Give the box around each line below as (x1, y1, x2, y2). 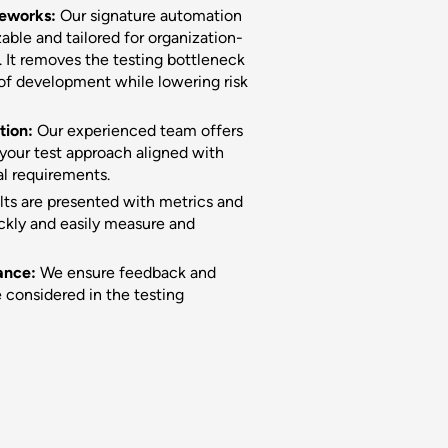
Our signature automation (59, 6, 242, 26)
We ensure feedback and (39, 263, 216, 283)
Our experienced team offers (36, 121, 243, 141)
